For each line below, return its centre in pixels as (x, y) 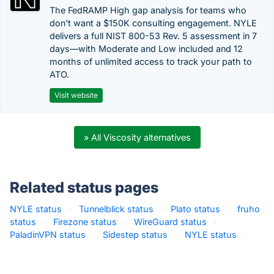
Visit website (76, 95)
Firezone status (85, 222)
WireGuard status (170, 222)
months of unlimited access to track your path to (151, 61)
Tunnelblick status (116, 209)
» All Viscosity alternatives (137, 137)
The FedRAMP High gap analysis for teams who (148, 10)
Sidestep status (135, 235)
